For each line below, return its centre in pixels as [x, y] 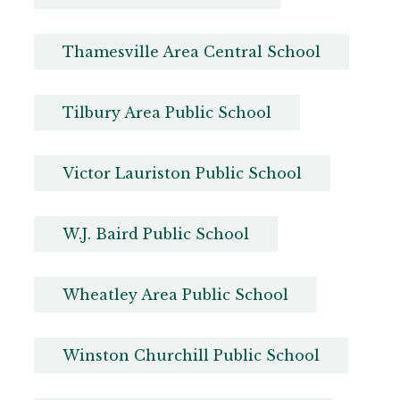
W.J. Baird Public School [155, 234]
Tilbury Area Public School [167, 113]
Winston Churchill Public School [191, 356]
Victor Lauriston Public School [182, 174]
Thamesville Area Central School [191, 52]
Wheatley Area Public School [175, 295]
